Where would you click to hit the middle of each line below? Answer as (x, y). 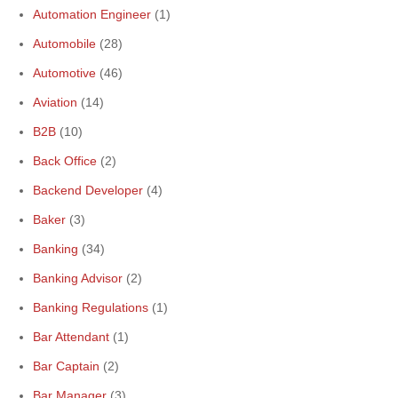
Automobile (64, 44)
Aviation (55, 102)
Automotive (64, 73)
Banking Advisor (78, 278)
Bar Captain (66, 366)
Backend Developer (88, 190)
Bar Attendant (71, 337)
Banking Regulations (91, 307)
